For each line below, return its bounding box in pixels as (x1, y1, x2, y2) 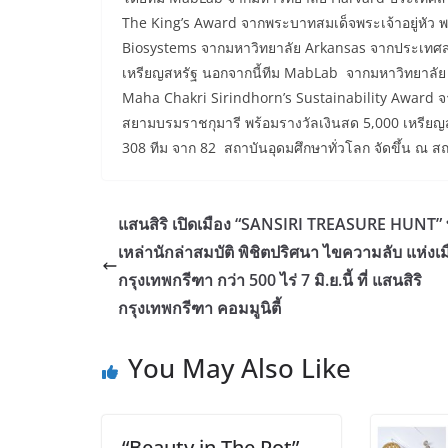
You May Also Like (128, 350, 351, 387)
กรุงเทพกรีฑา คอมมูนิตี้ (118, 297, 281, 320)
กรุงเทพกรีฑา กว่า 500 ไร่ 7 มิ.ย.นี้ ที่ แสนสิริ (118, 269, 422, 292)
